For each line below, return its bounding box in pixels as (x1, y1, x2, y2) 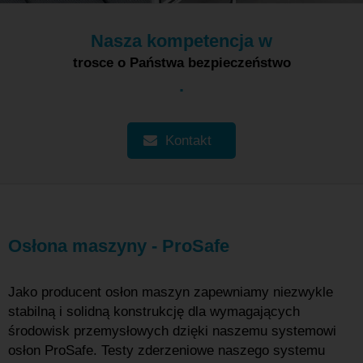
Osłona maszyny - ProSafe (8, 236, 229, 256)
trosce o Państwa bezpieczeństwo (72, 55, 291, 70)
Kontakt (165, 133, 211, 148)
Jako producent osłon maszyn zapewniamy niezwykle (8, 284, 333, 300)
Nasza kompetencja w (91, 31, 272, 51)
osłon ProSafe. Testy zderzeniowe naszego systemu (8, 343, 325, 358)
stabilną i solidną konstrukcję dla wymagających (8, 304, 300, 319)
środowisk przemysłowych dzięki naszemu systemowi (8, 323, 336, 339)
